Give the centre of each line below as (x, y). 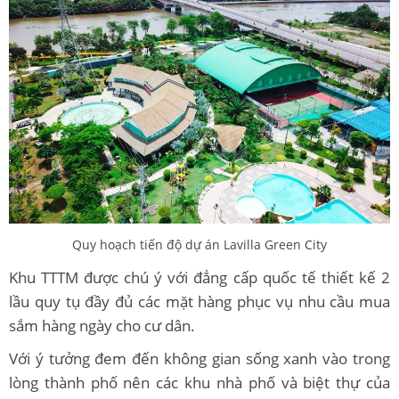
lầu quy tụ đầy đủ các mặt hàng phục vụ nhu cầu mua (199, 301)
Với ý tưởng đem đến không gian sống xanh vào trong (199, 358)
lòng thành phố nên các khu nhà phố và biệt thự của (199, 382)
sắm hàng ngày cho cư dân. (102, 325)
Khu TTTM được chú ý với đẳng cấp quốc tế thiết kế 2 (199, 277)
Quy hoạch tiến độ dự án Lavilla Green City (199, 244)
